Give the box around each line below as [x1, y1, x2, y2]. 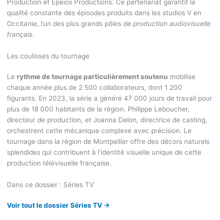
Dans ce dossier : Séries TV [6, 181, 94, 189]
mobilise [167, 73, 195, 81]
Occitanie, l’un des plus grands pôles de [6, 20, 133, 28]
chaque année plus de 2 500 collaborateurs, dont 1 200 [6, 83, 182, 92]
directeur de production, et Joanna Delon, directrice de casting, [6, 116, 207, 124]
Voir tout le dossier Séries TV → [6, 201, 110, 210]
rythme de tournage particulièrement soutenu [16, 73, 168, 81]
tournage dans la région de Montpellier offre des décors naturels [6, 137, 210, 146]
